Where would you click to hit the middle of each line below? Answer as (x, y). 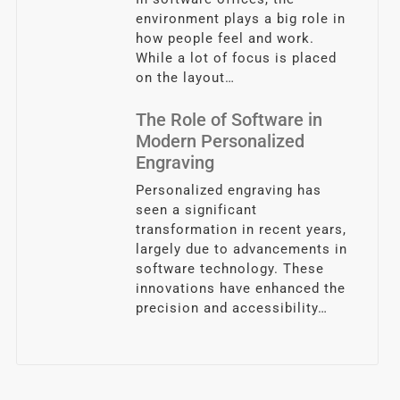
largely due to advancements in (242, 249)
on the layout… (186, 77)
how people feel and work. (225, 38)
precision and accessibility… (232, 308)
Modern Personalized (221, 141)
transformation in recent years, (242, 229)
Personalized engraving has (229, 190)
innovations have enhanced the (241, 288)
